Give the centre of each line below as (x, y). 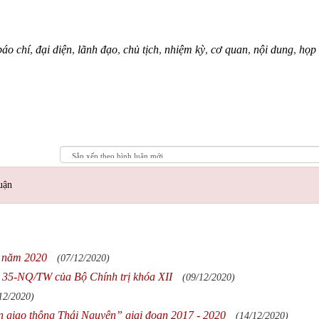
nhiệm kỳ (185, 49)
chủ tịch (141, 49)
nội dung (273, 49)
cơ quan (229, 49)
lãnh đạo (98, 49)
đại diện (54, 49)
